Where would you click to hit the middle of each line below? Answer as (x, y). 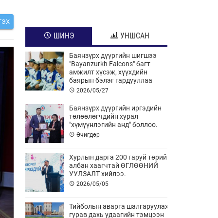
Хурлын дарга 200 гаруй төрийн (120, 157)
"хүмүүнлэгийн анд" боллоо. (113, 125)
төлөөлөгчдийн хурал (104, 116)
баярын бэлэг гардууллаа (111, 80)
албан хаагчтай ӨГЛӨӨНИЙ (114, 165)
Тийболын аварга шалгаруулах (119, 206)
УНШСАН (134, 36)
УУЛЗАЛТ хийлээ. (98, 174)
